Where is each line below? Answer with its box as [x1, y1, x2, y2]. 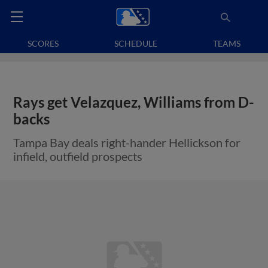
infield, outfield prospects [13, 149, 143, 163]
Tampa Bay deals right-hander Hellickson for [13, 135, 241, 150]
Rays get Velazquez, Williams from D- [13, 94, 255, 111]
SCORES [28, 38, 59, 48]
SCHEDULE [114, 38, 157, 48]
